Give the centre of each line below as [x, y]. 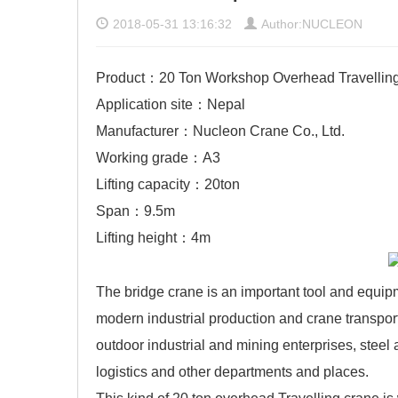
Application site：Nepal [171, 104]
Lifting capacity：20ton [168, 184]
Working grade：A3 [158, 158]
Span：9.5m [135, 211]
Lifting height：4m [153, 238]
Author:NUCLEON [312, 24]
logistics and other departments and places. [232, 371]
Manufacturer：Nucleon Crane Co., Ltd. [220, 131]
